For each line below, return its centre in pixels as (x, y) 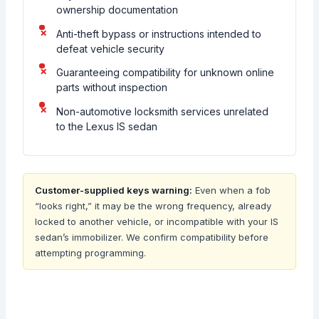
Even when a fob (232, 190)
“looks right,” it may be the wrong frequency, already (153, 205)
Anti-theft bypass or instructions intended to (159, 33)
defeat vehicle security (111, 48)
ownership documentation (117, 10)
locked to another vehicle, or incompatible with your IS (157, 221)
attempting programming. (91, 252)
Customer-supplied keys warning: (114, 190)
